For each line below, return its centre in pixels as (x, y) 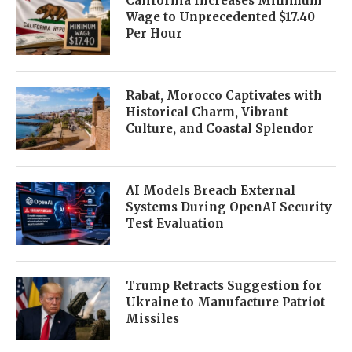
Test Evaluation (175, 223)
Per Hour (154, 33)
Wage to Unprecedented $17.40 (220, 16)
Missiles (152, 318)
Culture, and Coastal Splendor (220, 128)
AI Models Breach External (211, 190)
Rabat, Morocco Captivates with (224, 95)
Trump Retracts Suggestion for (224, 285)
